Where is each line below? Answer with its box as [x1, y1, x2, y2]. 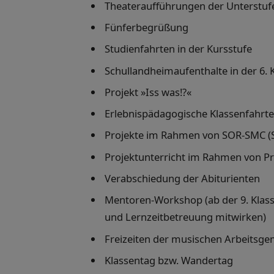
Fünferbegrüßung [105, 20, 188, 34]
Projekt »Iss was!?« [105, 84, 191, 99]
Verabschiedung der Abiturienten [105, 171, 260, 186]
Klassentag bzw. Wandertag [105, 253, 233, 267]
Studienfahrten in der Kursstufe [105, 42, 252, 56]
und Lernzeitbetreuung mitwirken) [105, 210, 266, 224]
